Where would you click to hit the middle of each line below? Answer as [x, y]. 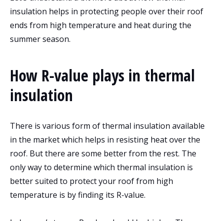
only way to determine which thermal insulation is [101, 167]
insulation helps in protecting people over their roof [107, 11]
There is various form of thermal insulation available [107, 126]
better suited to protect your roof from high [92, 181]
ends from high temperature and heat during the [101, 25]
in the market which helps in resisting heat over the [105, 139]
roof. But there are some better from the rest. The [103, 153]
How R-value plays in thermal [102, 75]
